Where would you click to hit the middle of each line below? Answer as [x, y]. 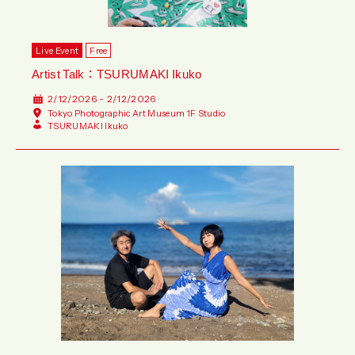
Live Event [57, 51]
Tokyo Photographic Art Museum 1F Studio [137, 113]
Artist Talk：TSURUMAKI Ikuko [117, 74]
